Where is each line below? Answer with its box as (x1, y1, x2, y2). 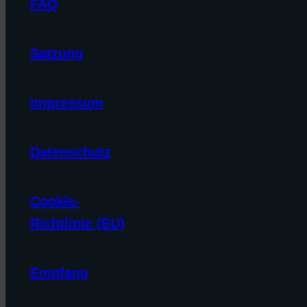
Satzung (30, 45, 83, 61)
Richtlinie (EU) (30, 215, 125, 231)
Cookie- (30, 193, 80, 209)
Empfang (30, 265, 88, 280)
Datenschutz (30, 144, 111, 160)
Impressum (30, 95, 103, 110)
